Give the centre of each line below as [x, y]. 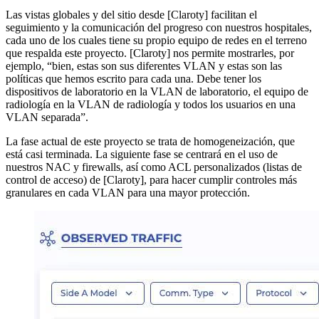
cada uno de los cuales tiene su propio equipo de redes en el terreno [156, 40]
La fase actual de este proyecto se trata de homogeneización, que [150, 141]
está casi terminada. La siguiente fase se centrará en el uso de [142, 154]
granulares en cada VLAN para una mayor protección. [128, 192]
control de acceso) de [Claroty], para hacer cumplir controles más [151, 179]
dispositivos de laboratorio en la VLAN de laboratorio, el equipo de [157, 91]
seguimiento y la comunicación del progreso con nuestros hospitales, [159, 27]
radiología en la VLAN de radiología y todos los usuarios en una [151, 104]
